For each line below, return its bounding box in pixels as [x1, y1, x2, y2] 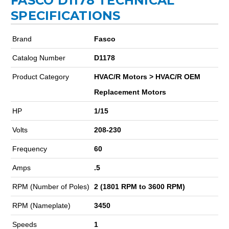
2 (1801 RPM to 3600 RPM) [94, 182, 185, 191]
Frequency [12, 144, 47, 153]
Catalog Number [12, 53, 65, 62]
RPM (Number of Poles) [12, 182, 89, 191]
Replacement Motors [94, 87, 166, 96]
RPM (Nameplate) [12, 201, 71, 210]
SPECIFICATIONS [11, 8, 121, 23]
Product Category [12, 72, 69, 81]
